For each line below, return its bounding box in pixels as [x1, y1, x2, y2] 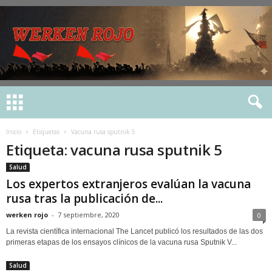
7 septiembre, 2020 [58, 210, 120, 219]
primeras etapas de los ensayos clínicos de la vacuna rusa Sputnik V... [6, 238, 237, 246]
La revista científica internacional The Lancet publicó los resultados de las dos [6, 227, 263, 236]
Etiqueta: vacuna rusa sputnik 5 [6, 140, 222, 160]
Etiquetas [33, 127, 59, 136]
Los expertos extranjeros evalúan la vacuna [6, 176, 251, 192]
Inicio [6, 127, 21, 136]
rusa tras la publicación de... [6, 191, 163, 206]
